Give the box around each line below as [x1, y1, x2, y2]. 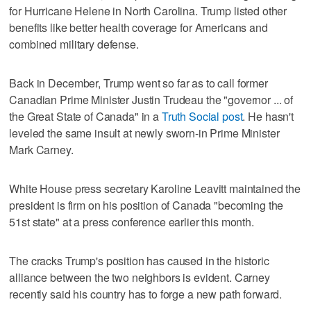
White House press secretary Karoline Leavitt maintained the [9, 180, 301, 196]
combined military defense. [9, 35, 139, 52]
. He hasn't [242, 108, 294, 124]
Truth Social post [161, 108, 243, 124]
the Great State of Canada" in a [9, 108, 162, 124]
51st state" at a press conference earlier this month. [9, 213, 254, 230]
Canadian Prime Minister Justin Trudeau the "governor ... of [9, 91, 294, 108]
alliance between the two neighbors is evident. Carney [9, 269, 270, 285]
